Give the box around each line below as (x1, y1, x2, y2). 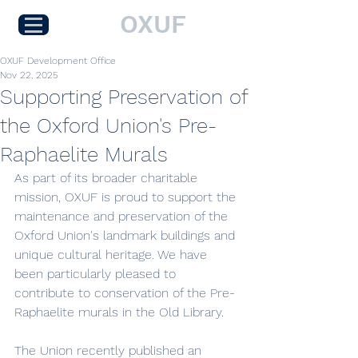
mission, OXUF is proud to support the (14, 189, 240, 205)
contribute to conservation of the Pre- (14, 285, 235, 300)
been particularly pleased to (14, 266, 180, 281)
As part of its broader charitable (14, 170, 201, 185)
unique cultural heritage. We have (14, 247, 211, 262)
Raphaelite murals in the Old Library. (14, 304, 224, 320)
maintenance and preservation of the (14, 209, 232, 224)
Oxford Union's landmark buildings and (14, 228, 239, 243)
